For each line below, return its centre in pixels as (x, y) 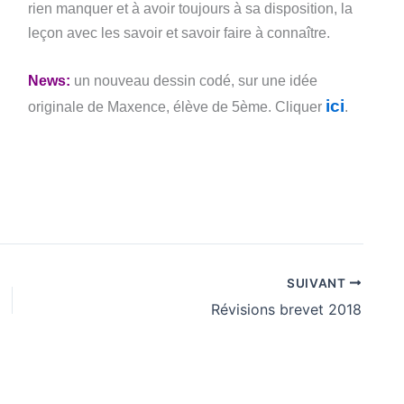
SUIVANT (318, 283)
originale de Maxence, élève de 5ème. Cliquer (177, 106)
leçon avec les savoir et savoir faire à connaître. (179, 33)
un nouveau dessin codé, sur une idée (194, 80)
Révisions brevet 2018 (286, 309)
